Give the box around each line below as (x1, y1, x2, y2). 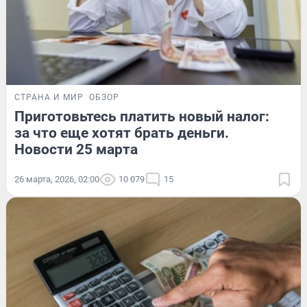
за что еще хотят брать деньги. (14, 125, 229, 142)
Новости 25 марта (14, 141, 138, 158)
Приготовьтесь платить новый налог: (14, 108, 269, 125)
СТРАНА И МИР (14, 93, 84, 103)
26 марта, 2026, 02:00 (14, 174, 99, 185)
